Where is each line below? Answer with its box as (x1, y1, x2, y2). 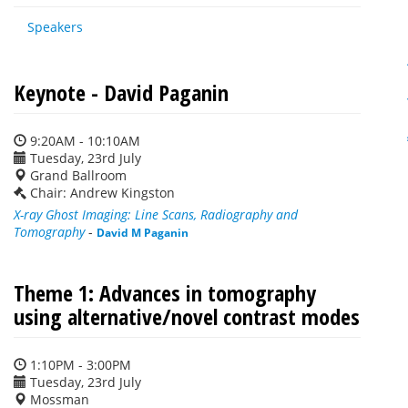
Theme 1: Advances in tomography (14, 278, 316, 308)
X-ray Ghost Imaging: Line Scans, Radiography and (14, 206, 298, 223)
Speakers (27, 18, 83, 36)
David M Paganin (97, 225, 189, 240)
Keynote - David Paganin (14, 77, 229, 107)
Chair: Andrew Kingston (30, 184, 175, 201)
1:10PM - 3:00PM (26, 356, 131, 373)
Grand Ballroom (26, 167, 127, 184)
